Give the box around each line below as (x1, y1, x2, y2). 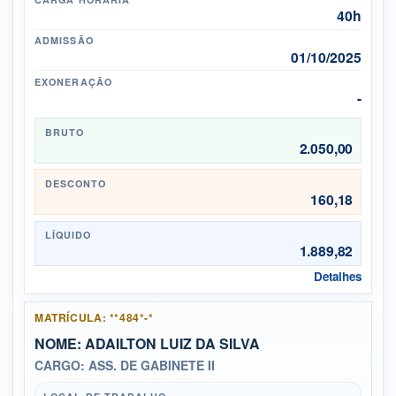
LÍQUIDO (44, 227, 92, 241)
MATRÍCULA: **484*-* (34, 309, 154, 326)
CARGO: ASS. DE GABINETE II (34, 355, 216, 374)
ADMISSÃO (34, 34, 94, 48)
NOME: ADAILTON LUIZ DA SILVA (34, 332, 261, 354)
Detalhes (313, 268, 362, 286)
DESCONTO (44, 176, 107, 190)
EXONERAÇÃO (34, 75, 112, 89)
